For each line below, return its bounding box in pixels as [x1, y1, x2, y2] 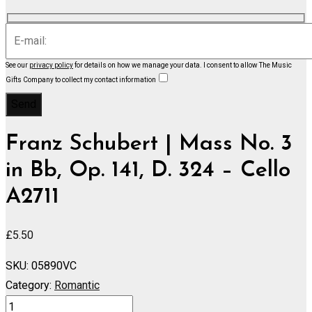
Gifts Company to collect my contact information [6, 75, 156, 84]
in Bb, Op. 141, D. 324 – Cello [6, 159, 290, 182]
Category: [6, 278, 52, 292]
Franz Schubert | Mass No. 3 [6, 133, 292, 156]
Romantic [54, 278, 100, 292]
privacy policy [29, 61, 73, 69]
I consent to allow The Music [203, 61, 292, 69]
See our [6, 61, 29, 69]
